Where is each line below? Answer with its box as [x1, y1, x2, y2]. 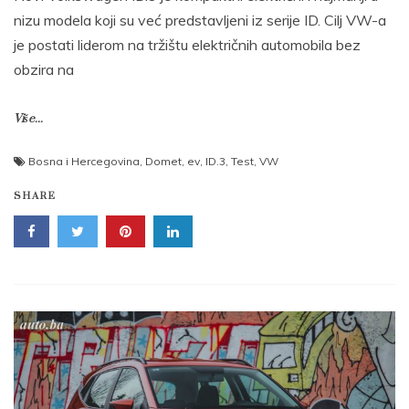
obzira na [14, 60, 74, 79]
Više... [14, 111, 43, 127]
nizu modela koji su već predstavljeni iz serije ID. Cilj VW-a [14, 11, 386, 30]
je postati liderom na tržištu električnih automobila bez [14, 36, 361, 55]
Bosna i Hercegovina [28, 154, 140, 169]
